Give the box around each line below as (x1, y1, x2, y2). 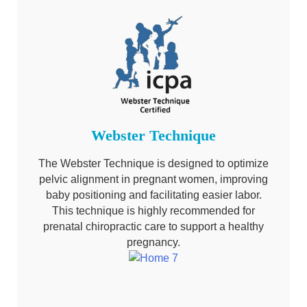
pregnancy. (127, 236, 180, 248)
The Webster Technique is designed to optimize (38, 157, 269, 169)
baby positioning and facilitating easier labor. (45, 188, 262, 201)
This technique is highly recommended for (52, 204, 255, 217)
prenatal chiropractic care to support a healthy (43, 220, 264, 232)
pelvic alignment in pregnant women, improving (39, 173, 268, 185)
